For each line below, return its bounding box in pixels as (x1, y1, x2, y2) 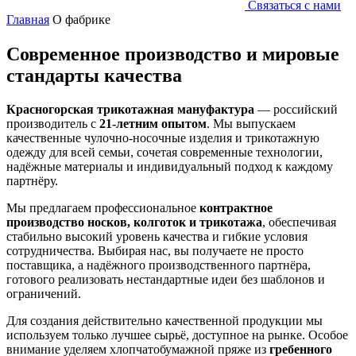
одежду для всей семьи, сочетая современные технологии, (6, 145, 323, 159)
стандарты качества (6, 64, 182, 86)
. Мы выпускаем (207, 116, 296, 130)
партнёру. (6, 173, 58, 188)
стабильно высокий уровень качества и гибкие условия (6, 229, 308, 243)
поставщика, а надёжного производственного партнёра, (6, 257, 311, 272)
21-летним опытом (96, 116, 207, 130)
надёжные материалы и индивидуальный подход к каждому (6, 159, 333, 173)
